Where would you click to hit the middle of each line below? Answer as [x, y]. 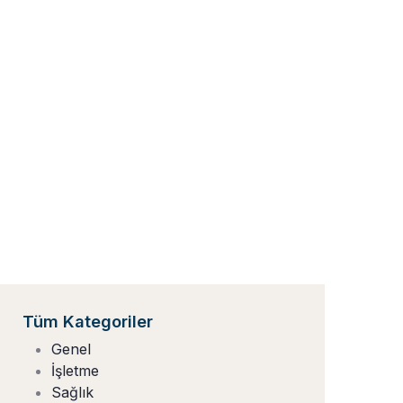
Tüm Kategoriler [88, 321]
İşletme [75, 371]
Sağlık [72, 392]
